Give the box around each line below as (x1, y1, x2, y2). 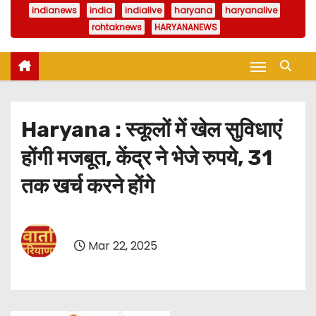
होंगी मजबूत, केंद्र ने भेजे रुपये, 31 (21, 145, 272, 171)
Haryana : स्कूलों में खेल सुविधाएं (21, 117, 281, 143)
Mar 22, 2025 (85, 237, 157, 254)
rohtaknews (92, 21, 142, 34)
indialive (125, 4, 162, 17)
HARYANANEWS (154, 21, 217, 34)
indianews (32, 4, 77, 17)
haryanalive (225, 4, 277, 17)
